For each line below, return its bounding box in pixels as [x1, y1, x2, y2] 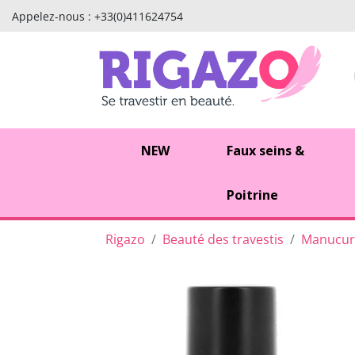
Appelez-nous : [12, 8, 94, 24]
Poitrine [226, 185, 278, 204]
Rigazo [105, 230, 145, 248]
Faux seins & [226, 141, 304, 159]
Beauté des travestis [162, 230, 284, 248]
